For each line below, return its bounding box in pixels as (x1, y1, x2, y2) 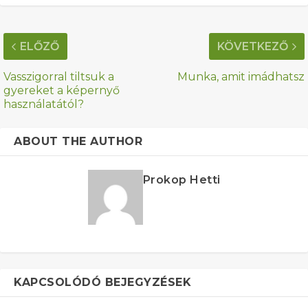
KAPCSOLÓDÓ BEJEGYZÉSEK (14, 275, 191, 289)
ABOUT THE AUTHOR (14, 134, 142, 148)
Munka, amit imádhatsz (177, 69, 305, 83)
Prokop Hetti (142, 173, 221, 186)
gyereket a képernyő (3, 83, 120, 97)
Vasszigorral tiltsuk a (3, 69, 114, 83)
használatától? (3, 97, 84, 111)
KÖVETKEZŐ (217, 39, 288, 53)
